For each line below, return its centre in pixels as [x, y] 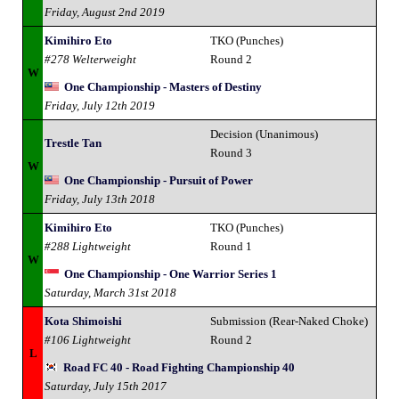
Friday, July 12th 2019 [100, 105]
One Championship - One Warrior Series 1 [171, 273]
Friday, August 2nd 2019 [105, 12]
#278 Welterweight [90, 59]
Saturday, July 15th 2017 [106, 386]
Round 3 [231, 152]
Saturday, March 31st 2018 [110, 292]
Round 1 [231, 246]
